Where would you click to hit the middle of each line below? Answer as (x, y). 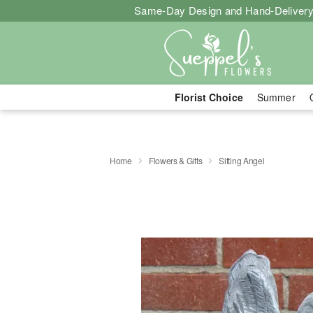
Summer (276, 97)
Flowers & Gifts (175, 160)
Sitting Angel (242, 160)
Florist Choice (209, 97)
